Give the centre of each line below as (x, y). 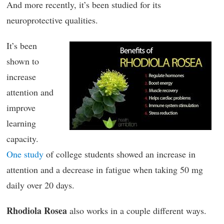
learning (21, 123)
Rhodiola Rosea (37, 210)
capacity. (22, 138)
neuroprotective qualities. (52, 20)
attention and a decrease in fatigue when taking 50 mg (105, 169)
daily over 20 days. (40, 185)
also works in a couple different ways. (137, 210)
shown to (23, 61)
